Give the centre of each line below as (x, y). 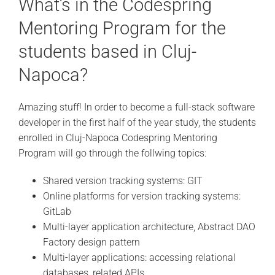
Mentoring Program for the (122, 29)
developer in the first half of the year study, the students (137, 122)
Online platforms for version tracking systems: (141, 196)
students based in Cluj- (107, 52)
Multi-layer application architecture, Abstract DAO (149, 227)
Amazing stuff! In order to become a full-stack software (136, 107)
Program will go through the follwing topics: (112, 153)
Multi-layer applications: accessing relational (139, 257)
